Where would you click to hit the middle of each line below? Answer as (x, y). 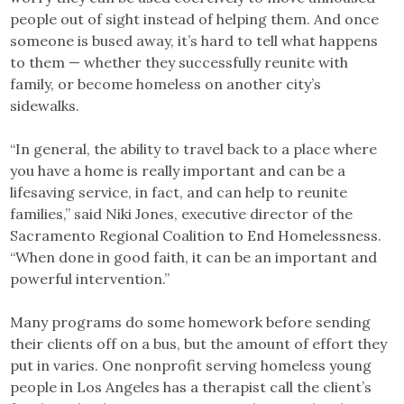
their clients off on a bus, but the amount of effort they (199, 343)
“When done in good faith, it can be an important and (194, 257)
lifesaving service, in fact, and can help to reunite (179, 192)
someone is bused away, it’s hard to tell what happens (194, 40)
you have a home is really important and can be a (178, 170)
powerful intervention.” (90, 278)
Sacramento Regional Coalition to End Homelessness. (196, 235)
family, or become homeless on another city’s (166, 83)
